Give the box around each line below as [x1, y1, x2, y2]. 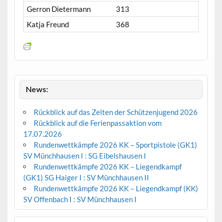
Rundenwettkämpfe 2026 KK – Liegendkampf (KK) [33, 184, 198, 193]
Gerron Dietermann [26, 4, 91, 13]
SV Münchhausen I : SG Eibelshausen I [23, 151, 146, 161]
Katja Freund [26, 19, 69, 29]
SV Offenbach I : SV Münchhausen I [23, 195, 137, 204]
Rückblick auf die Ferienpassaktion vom [33, 118, 162, 128]
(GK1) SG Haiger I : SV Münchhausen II [23, 173, 149, 182]
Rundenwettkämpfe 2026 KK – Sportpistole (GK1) [33, 140, 197, 150]
